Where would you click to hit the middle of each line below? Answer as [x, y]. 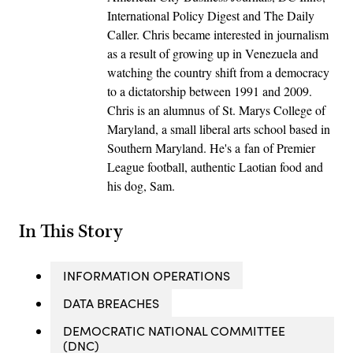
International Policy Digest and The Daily [211, 16]
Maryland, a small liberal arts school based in [219, 129]
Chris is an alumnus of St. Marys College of [216, 110]
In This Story [71, 232]
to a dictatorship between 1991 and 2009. [210, 91]
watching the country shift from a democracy [218, 72]
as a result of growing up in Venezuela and [213, 54]
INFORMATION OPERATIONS [147, 276]
